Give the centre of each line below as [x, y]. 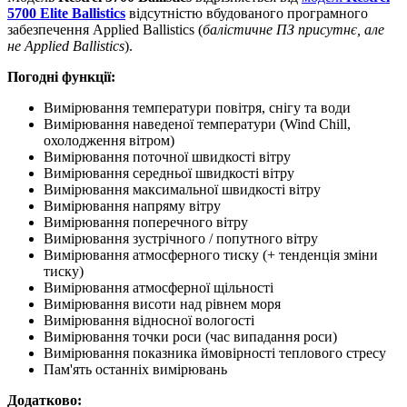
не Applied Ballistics [66, 46]
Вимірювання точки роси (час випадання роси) [190, 337]
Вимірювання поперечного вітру [146, 223]
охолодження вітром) [109, 141]
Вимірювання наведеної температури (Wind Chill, [197, 124]
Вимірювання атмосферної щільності [159, 288]
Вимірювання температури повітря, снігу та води [197, 108]
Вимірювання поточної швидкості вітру [167, 157]
